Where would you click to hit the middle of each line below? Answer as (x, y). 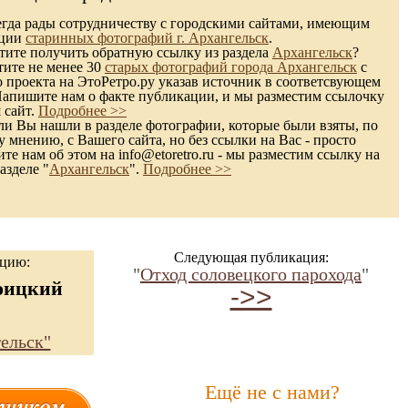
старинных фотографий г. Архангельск (147, 38)
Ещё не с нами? (272, 392)
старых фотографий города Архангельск (231, 67)
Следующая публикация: (251, 257)
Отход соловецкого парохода (251, 274)
